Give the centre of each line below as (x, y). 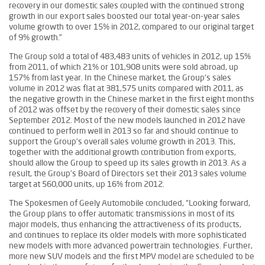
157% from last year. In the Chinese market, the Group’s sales (120, 77)
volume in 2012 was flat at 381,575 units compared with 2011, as (126, 88)
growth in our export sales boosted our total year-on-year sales (125, 16)
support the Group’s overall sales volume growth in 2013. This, (122, 141)
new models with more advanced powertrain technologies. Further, (131, 245)
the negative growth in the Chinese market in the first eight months (132, 99)
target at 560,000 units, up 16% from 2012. (87, 184)
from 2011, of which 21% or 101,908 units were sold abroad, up (124, 67)
